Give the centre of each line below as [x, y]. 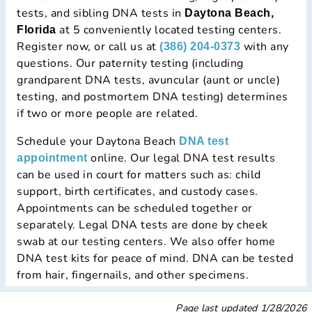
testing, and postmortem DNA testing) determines [153, 97]
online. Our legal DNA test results [181, 158]
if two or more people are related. [107, 114]
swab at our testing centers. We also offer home [146, 242]
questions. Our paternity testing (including [130, 64]
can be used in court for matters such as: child [139, 175]
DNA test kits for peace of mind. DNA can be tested [155, 259]
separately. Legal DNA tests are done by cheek [142, 225]
